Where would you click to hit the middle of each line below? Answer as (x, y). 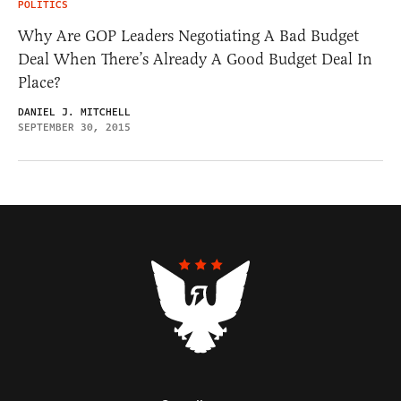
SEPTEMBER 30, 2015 (74, 127)
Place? (39, 82)
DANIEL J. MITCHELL (74, 112)
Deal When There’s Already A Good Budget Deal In (195, 59)
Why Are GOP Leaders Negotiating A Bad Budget (188, 35)
